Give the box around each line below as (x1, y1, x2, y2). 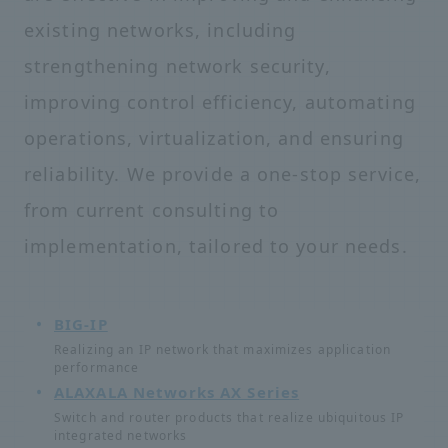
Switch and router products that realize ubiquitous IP (54, 408, 405, 426)
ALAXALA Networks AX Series (54, 381, 300, 402)
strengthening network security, (24, 54, 331, 78)
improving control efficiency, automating (24, 90, 416, 114)
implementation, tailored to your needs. (24, 234, 408, 258)
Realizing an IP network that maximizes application (54, 340, 391, 358)
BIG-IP (54, 314, 108, 334)
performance (54, 358, 140, 376)
